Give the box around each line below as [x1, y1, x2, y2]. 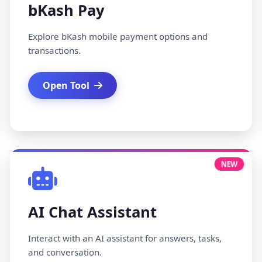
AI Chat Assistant [27, 202, 157, 222]
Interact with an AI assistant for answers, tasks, [27, 232, 222, 244]
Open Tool [42, 79, 89, 92]
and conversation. [27, 246, 102, 258]
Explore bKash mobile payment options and [27, 30, 208, 42]
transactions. [27, 44, 81, 56]
